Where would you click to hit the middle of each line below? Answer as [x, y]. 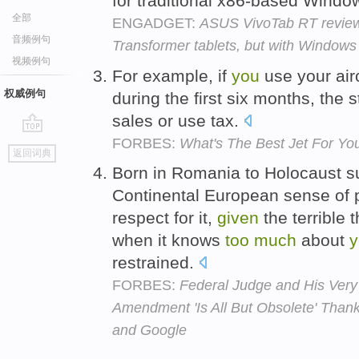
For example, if [172, 75]
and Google [149, 331]
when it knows [169, 240]
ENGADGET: [156, 23]
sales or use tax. [178, 120]
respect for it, [165, 218]
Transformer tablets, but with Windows [234, 45]
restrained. [155, 263]
